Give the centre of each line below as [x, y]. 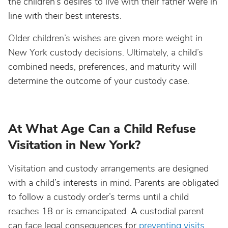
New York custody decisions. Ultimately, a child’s [106, 52]
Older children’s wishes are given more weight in [105, 38]
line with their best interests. [65, 16]
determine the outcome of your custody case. [99, 81]
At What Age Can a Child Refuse [102, 129]
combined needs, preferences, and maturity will [102, 67]
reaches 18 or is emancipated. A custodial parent [106, 211]
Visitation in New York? [74, 145]
